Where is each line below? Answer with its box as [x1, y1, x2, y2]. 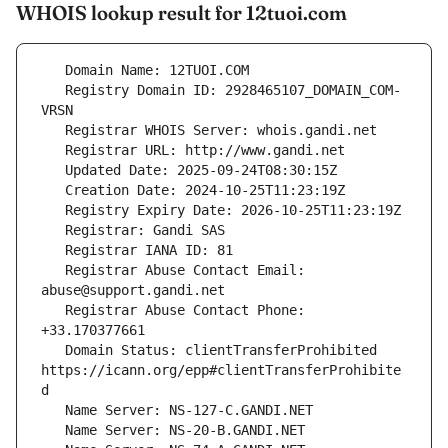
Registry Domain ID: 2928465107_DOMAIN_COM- [41, 82, 65, 99]
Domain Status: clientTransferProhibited [41, 342, 65, 359]
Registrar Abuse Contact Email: [41, 262, 65, 279]
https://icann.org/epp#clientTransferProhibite [41, 362, 401, 379]
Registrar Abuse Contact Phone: [41, 302, 65, 319]
